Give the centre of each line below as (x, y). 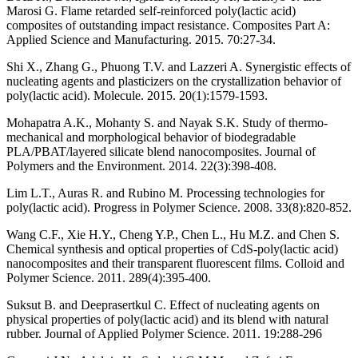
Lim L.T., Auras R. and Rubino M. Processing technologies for (165, 193)
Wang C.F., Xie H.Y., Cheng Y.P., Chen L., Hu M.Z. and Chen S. (173, 235)
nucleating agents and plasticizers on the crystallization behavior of (174, 82)
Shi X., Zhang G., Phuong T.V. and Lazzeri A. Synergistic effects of (179, 67)
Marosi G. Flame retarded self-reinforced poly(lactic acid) (151, 11)
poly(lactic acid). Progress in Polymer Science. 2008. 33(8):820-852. (179, 208)
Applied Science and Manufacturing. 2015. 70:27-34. (141, 40)
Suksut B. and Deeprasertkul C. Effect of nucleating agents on (163, 305)
